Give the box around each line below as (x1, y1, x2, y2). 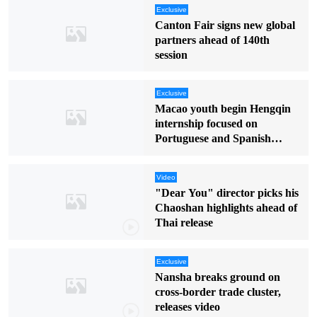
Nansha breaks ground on (154, 271, 280, 284)
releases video (154, 301, 220, 313)
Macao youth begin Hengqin (154, 103, 291, 115)
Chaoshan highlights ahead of (154, 202, 297, 214)
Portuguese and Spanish (154, 132, 271, 145)
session (154, 48, 188, 61)
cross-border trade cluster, (154, 286, 281, 299)
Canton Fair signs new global (154, 18, 295, 31)
